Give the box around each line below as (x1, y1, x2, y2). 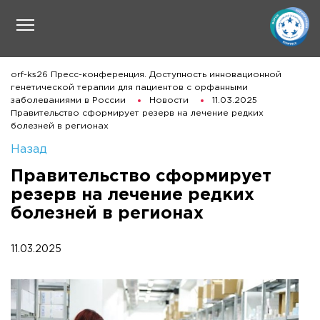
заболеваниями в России (11, 96, 126, 104)
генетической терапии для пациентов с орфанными (11, 84, 248, 91)
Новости (149, 96, 189, 104)
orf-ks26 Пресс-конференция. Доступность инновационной (11, 71, 281, 79)
